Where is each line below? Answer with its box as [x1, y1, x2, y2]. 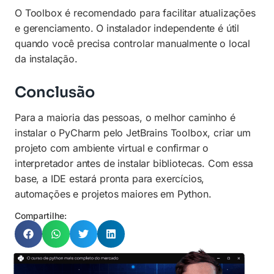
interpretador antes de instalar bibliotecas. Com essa [15, 157, 253, 169]
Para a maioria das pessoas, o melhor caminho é [15, 111, 235, 124]
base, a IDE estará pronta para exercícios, [15, 172, 205, 185]
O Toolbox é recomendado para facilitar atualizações [15, 6, 256, 19]
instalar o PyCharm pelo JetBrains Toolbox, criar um [15, 126, 251, 139]
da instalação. [15, 52, 78, 65]
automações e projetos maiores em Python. [15, 187, 212, 200]
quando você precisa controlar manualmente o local [15, 37, 251, 50]
